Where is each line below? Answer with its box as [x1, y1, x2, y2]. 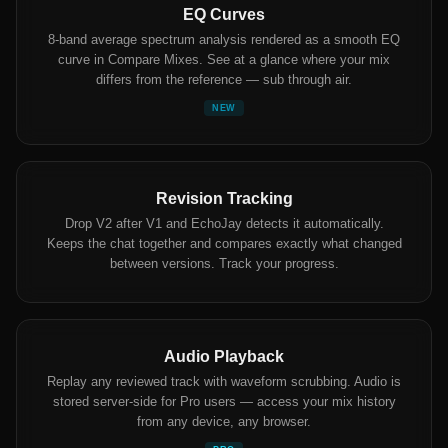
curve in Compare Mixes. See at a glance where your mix [58, 52, 390, 68]
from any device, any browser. [137, 414, 311, 430]
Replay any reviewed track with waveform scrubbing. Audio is [47, 374, 401, 390]
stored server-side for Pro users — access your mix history [52, 394, 396, 410]
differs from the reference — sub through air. [96, 72, 352, 88]
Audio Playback [164, 348, 284, 366]
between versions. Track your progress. [109, 256, 339, 272]
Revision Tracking [155, 190, 293, 208]
